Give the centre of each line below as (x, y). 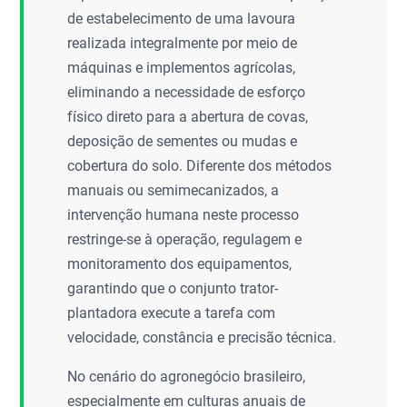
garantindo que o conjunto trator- (173, 288)
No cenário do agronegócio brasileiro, (187, 377)
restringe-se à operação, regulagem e (185, 239)
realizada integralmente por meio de (183, 43)
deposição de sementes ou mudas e (183, 141)
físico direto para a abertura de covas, (188, 117)
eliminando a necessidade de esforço (187, 92)
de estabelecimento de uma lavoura (182, 19)
